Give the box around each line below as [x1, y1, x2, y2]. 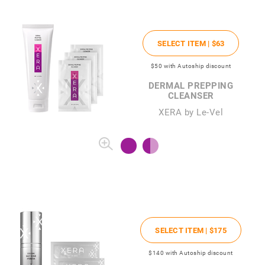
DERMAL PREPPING [148, 79, 234, 92]
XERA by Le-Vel [159, 106, 224, 118]
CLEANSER [167, 89, 214, 102]
